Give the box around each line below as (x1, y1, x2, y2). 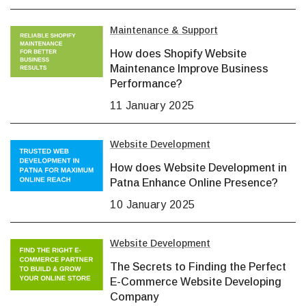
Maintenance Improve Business (110, 63, 268, 75)
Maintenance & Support (110, 25, 218, 36)
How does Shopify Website (110, 48, 247, 60)
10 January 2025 (110, 199, 195, 211)
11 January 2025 (110, 100, 195, 112)
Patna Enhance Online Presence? (110, 177, 278, 189)
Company (110, 291, 158, 303)
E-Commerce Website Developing (110, 276, 281, 288)
